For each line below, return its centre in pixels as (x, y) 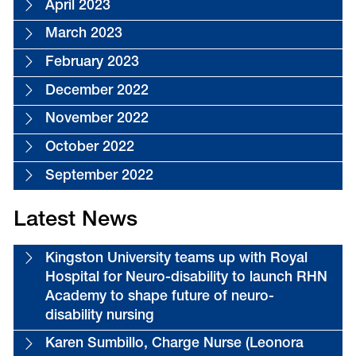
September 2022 (99, 176)
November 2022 (97, 120)
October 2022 (89, 147)
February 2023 (92, 63)
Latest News (75, 221)
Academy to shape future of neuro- (159, 297)
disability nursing (99, 316)
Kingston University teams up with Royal (176, 259)
